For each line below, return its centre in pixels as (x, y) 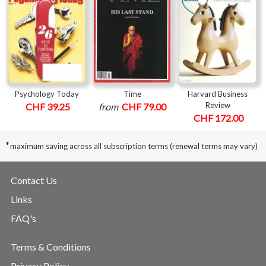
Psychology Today (47, 94)
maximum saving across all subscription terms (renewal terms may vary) (134, 146)
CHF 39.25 (47, 106)
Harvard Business (218, 94)
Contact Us (34, 180)
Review (218, 105)
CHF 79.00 (144, 106)
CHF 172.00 (218, 118)
